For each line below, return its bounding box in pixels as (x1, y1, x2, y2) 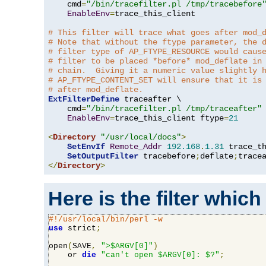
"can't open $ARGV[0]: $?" (101, 251, 220, 260)
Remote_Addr (110, 142, 162, 152)
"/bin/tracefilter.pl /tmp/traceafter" (86, 104, 262, 114)
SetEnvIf (67, 142, 105, 152)
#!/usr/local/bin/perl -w (49, 215, 163, 224)
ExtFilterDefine (48, 94, 119, 104)
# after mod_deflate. (48, 85, 143, 95)
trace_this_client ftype (115, 113, 224, 123)
